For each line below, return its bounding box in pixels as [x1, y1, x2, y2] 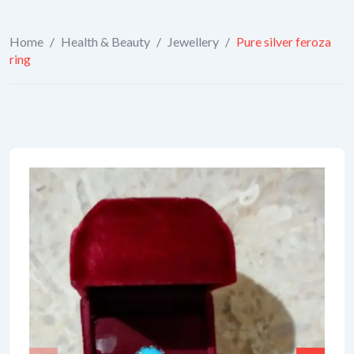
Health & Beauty [61, 34, 150, 49]
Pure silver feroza [236, 34, 331, 49]
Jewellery [168, 34, 219, 49]
